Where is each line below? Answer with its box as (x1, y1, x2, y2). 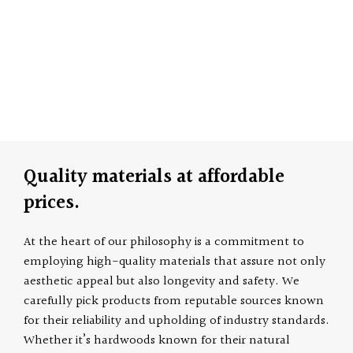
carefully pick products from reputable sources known (24, 292, 325, 311)
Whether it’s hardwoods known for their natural (24, 331, 291, 351)
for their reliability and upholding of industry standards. (24, 311, 330, 331)
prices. (24, 188, 80, 218)
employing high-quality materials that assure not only (24, 252, 326, 272)
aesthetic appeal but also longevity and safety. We (24, 272, 300, 292)
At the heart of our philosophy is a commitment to (24, 232, 305, 252)
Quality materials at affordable (24, 162, 285, 192)
